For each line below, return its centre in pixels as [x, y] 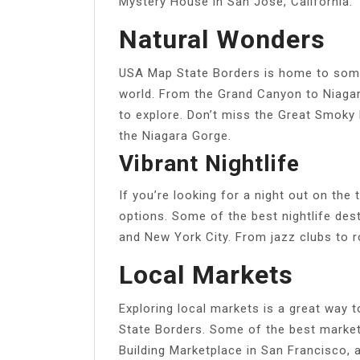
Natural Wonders [222, 39]
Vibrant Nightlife [209, 163]
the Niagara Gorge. [175, 135]
